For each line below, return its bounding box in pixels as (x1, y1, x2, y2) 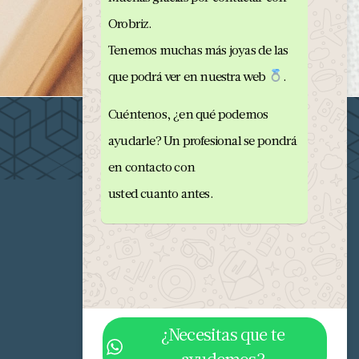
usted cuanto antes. (108, 185, 213, 201)
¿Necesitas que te (160, 323, 285, 345)
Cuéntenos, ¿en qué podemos (108, 106, 268, 122)
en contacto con (108, 159, 195, 175)
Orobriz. (108, 14, 152, 31)
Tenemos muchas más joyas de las (108, 41, 288, 58)
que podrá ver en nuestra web (108, 67, 268, 84)
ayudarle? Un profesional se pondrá (108, 132, 296, 148)
